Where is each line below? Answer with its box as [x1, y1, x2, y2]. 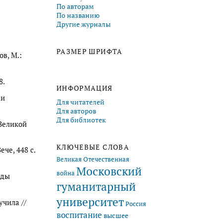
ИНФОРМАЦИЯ [56, 83, 113, 93]
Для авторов [56, 106, 96, 115]
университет [56, 194, 124, 210]
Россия [125, 199, 146, 208]
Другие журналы [56, 19, 111, 29]
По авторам [56, 1, 94, 11]
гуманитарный [56, 178, 136, 194]
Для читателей [56, 97, 105, 107]
